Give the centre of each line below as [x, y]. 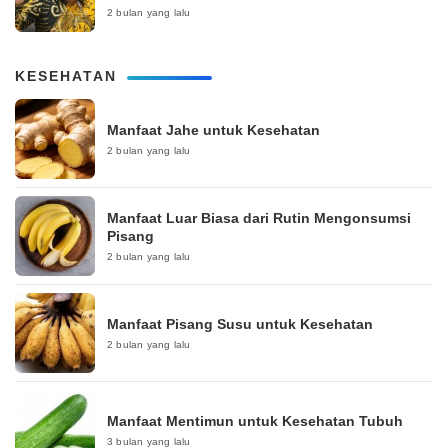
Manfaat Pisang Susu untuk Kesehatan [240, 324]
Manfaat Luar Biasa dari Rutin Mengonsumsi [259, 218]
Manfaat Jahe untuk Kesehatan [213, 130]
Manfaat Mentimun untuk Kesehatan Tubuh [255, 421]
